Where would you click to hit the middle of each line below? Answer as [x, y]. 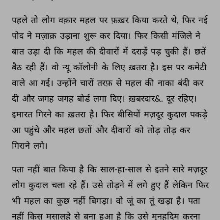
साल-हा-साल [122, 169]
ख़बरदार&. [147, 98]
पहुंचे [32, 130]
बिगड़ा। [101, 200]
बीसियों [130, 114]
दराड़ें [140, 51]
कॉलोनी [86, 67]
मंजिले [183, 35]
